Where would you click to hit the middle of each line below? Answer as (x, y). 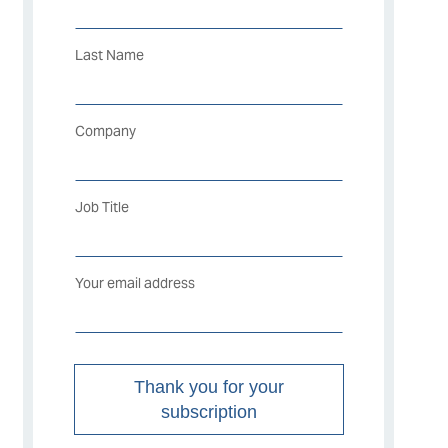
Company (105, 131)
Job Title (101, 207)
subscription (208, 411)
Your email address (134, 283)
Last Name (109, 55)
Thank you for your (208, 386)
